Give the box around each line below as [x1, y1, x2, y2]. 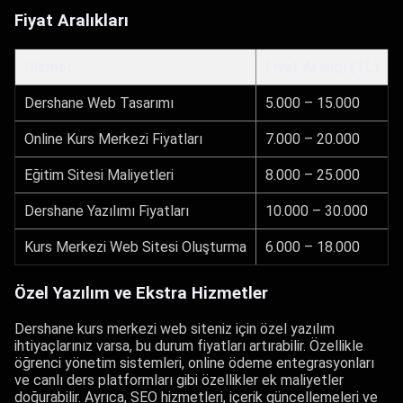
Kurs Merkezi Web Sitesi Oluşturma [24, 237, 246, 255]
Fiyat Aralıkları [14, 10, 129, 31]
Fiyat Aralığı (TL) [265, 58, 379, 76]
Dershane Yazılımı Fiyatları [24, 201, 189, 219]
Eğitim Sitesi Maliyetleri [24, 166, 174, 184]
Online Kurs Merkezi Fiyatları [24, 130, 202, 148]
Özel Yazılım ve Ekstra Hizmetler [14, 282, 268, 303]
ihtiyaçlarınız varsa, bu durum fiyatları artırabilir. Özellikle [14, 336, 363, 354]
